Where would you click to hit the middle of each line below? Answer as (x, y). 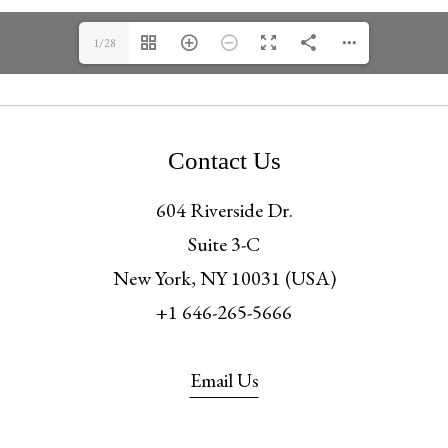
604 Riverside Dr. (224, 210)
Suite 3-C (224, 244)
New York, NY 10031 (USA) (224, 278)
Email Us (224, 380)
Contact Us (224, 160)
